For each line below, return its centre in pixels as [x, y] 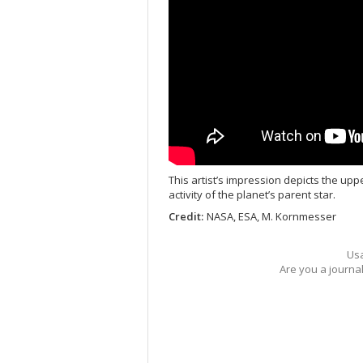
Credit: [186, 217]
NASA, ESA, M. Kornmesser [271, 217]
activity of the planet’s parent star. [252, 195]
